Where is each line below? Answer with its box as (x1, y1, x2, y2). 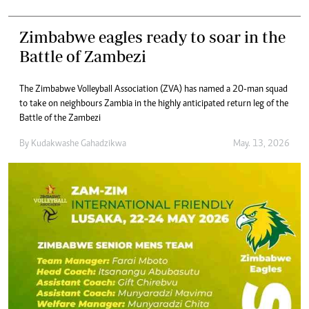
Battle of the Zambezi (19, 114, 101, 123)
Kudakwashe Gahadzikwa (31, 139, 126, 149)
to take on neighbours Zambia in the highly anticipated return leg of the (19, 99, 288, 109)
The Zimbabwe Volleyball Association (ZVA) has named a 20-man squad (19, 85, 288, 94)
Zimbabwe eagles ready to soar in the (19, 28, 286, 46)
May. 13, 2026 (233, 139, 290, 149)
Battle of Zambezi (19, 47, 146, 66)
